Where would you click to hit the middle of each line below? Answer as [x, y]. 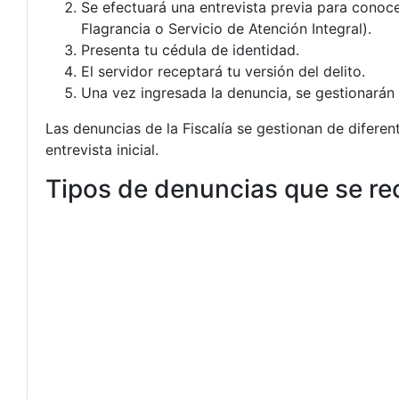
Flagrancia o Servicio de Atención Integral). [226, 28]
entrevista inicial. [102, 150]
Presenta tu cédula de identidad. [190, 50]
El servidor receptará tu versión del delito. [223, 71]
